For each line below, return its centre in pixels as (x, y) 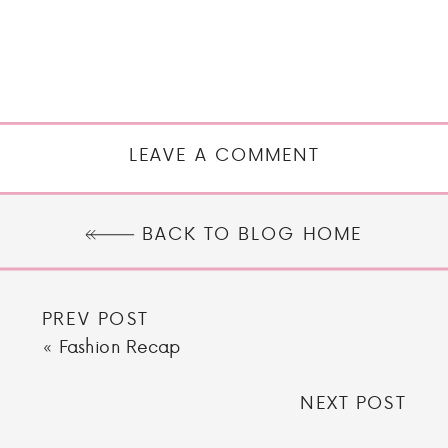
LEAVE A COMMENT (224, 154)
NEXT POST (352, 402)
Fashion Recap (119, 346)
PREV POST (95, 318)
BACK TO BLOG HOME (252, 232)
